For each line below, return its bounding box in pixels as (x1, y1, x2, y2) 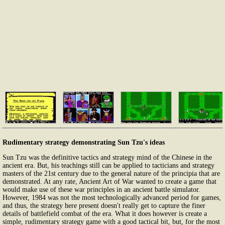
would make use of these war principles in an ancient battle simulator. (3, 185, 200, 193)
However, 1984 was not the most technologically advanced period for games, (3, 193, 221, 201)
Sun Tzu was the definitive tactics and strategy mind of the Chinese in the (3, 153, 212, 161)
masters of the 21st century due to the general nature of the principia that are (3, 169, 220, 177)
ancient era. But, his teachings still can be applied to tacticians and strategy (3, 161, 214, 169)
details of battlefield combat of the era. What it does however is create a (3, 209, 207, 217)
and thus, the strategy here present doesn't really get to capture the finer (3, 201, 205, 209)
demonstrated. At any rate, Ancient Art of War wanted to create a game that (3, 177, 216, 185)
